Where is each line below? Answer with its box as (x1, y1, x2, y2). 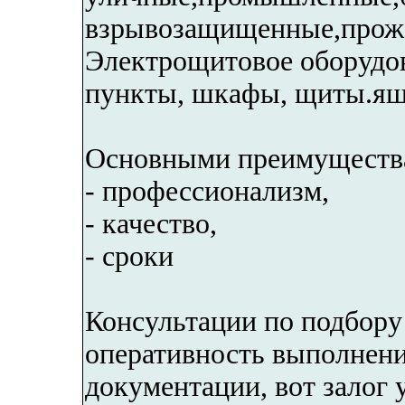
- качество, (85, 207, 217, 240)
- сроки (85, 240, 174, 272)
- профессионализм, (85, 174, 329, 207)
